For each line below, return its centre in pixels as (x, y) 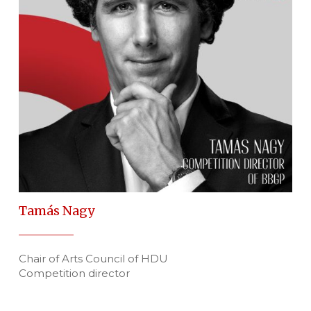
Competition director (74, 273)
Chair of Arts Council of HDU (93, 258)
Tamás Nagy (56, 210)
